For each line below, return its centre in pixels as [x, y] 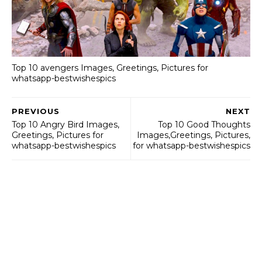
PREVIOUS [36, 111]
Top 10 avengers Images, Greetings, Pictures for [110, 68]
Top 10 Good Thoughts [204, 125]
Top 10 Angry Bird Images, [65, 125]
